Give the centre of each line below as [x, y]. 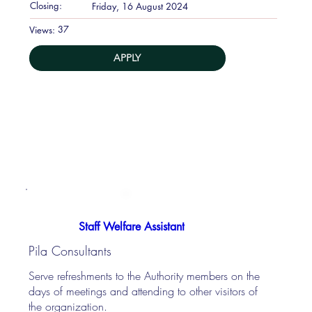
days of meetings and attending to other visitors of [143, 291]
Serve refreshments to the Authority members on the [145, 275]
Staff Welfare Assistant [131, 226]
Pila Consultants [70, 251]
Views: [42, 30]
